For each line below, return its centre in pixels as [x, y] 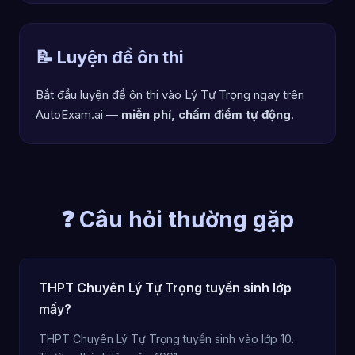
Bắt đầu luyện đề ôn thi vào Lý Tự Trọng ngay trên [170, 95]
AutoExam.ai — [78, 115]
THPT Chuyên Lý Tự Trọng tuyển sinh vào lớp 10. [166, 339]
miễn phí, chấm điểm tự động [206, 115]
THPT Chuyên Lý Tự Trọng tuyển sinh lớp [165, 288]
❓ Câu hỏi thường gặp [177, 219]
